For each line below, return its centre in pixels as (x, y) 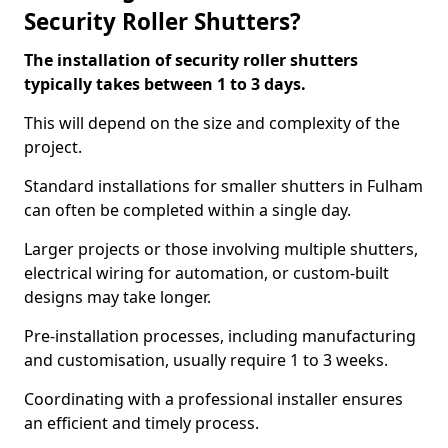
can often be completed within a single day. (189, 210)
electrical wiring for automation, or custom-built (206, 273)
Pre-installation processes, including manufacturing (220, 336)
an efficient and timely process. (141, 423)
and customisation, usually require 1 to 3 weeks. (208, 360)
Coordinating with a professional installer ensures (213, 399)
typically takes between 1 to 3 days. (167, 84)
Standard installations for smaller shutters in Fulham (223, 186)
